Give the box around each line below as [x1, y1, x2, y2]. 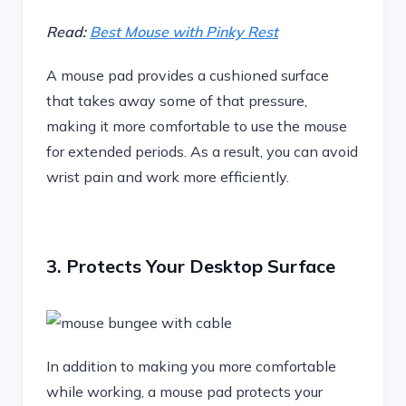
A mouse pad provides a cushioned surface [46, 66, 329, 84]
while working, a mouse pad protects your [46, 382, 323, 401]
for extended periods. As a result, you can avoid [46, 142, 358, 160]
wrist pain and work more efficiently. [46, 168, 289, 186]
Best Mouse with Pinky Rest [90, 23, 278, 41]
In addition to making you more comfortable [46, 357, 336, 375]
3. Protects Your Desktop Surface [46, 255, 335, 277]
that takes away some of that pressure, [46, 92, 307, 110]
